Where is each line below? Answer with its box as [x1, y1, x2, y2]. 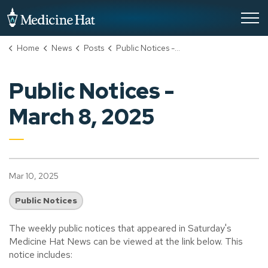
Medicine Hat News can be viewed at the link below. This [9, 235, 243, 248]
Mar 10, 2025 [9, 170, 59, 181]
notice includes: [9, 248, 72, 261]
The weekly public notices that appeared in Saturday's [9, 222, 232, 234]
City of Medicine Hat [95, 7, 181, 20]
